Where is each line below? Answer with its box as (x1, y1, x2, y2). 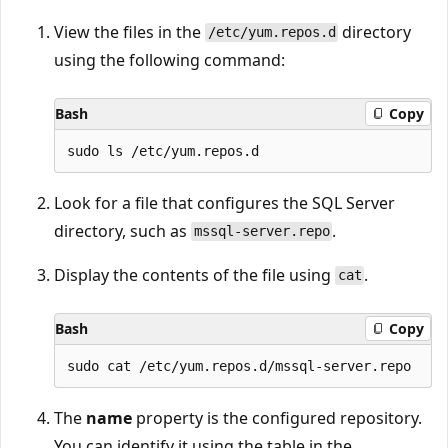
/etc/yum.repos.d (207, 24, 336, 41)
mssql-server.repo (193, 223, 330, 240)
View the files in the (54, 20, 205, 43)
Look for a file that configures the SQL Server (54, 191, 395, 214)
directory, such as (54, 219, 191, 242)
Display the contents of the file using (54, 263, 335, 286)
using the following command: (54, 48, 285, 71)
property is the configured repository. (132, 406, 422, 429)
